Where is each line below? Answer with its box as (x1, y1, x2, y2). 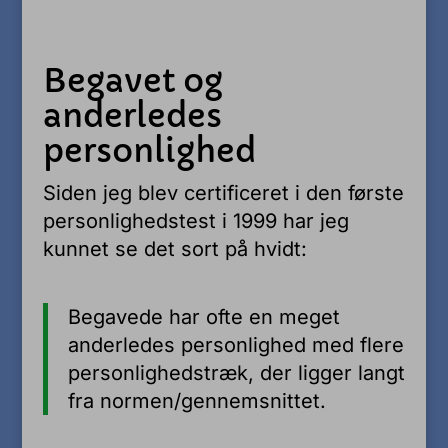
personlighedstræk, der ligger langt (67, 360, 405, 385)
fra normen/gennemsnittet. (67, 388, 326, 413)
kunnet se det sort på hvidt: (42, 236, 307, 261)
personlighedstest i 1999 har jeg (42, 208, 349, 233)
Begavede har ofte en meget (67, 304, 340, 329)
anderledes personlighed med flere (67, 332, 404, 357)
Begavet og (42, 60, 223, 101)
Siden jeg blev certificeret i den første (42, 180, 404, 205)
